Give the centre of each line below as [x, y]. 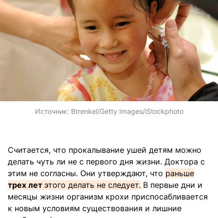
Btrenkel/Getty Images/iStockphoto [127, 111]
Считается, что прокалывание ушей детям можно [105, 150]
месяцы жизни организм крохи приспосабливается [108, 196]
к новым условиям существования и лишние [95, 208]
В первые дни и [172, 185]
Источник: [53, 111]
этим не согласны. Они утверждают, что [87, 173]
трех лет [26, 185]
